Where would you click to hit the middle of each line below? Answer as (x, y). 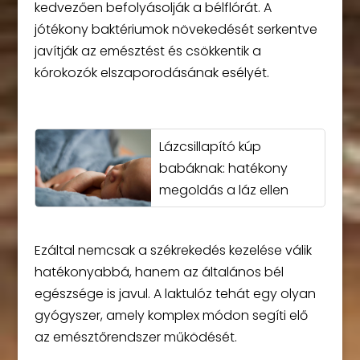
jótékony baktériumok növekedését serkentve (176, 30)
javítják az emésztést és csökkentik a (147, 51)
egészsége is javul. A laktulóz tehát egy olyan (175, 294)
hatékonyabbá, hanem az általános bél (159, 272)
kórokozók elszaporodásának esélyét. (151, 73)
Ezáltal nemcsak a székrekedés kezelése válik (173, 251)
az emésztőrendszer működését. (135, 337)
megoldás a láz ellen (223, 190)
